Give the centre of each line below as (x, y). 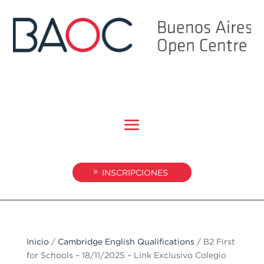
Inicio (37, 241)
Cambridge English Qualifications (126, 241)
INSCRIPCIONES (135, 172)
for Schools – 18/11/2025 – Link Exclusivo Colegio (126, 255)
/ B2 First (214, 241)
